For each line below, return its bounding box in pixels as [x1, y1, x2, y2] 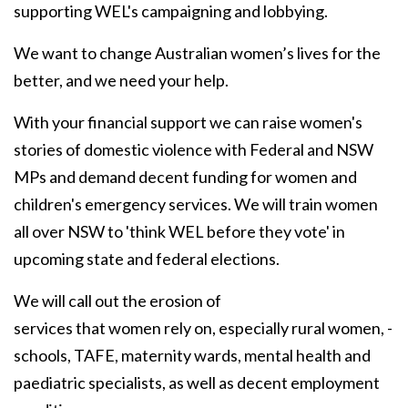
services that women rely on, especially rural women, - [14, 318, 393, 339]
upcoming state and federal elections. [14, 249, 280, 270]
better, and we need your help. [14, 70, 229, 91]
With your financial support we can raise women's [14, 112, 362, 133]
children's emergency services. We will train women [14, 194, 378, 215]
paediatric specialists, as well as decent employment [14, 372, 380, 393]
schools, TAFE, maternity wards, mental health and [14, 345, 371, 366]
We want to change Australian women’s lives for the [14, 43, 381, 64]
